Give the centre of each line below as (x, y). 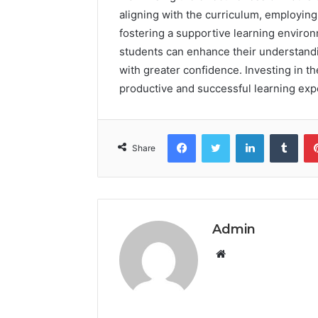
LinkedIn (282, 134)
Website (245, 253)
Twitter (245, 134)
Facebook (217, 134)
